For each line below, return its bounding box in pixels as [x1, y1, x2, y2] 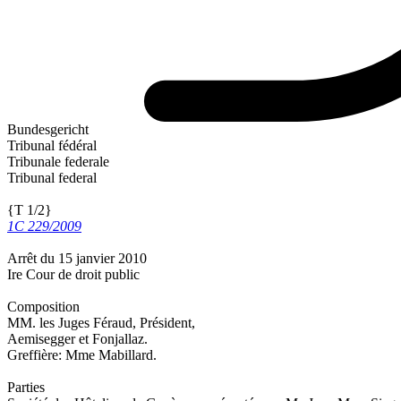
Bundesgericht [7, 122, 89, 138]
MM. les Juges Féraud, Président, [7, 315, 195, 331]
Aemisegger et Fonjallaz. [7, 331, 148, 347]
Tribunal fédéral [7, 138, 97, 154]
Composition [7, 299, 80, 315]
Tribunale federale [7, 154, 109, 170]
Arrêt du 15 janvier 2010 [7, 251, 147, 267]
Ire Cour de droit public [7, 267, 140, 283]
